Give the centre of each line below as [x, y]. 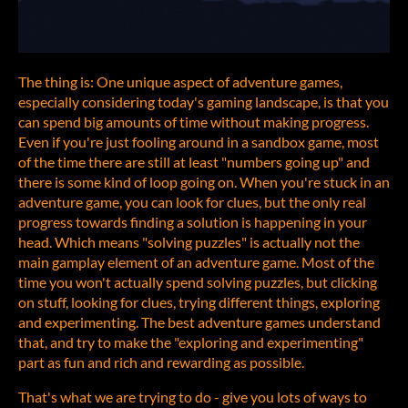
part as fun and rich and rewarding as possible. [161, 362]
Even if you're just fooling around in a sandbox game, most [199, 142]
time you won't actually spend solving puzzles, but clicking [198, 282]
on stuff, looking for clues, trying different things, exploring [199, 302]
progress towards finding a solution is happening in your [193, 222]
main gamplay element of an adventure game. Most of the [196, 262]
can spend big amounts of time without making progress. [194, 122]
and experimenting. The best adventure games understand [199, 322]
